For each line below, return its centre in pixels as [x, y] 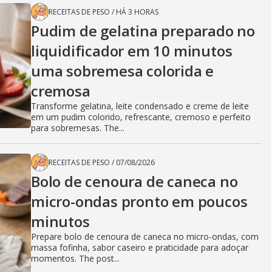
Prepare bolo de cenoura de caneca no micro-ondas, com [145, 237]
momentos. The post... [75, 259]
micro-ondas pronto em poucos [139, 202]
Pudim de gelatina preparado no [143, 31]
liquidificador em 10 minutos [132, 51]
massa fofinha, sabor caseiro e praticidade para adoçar [140, 248]
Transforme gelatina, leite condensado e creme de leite [140, 106]
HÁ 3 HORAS [137, 12]
